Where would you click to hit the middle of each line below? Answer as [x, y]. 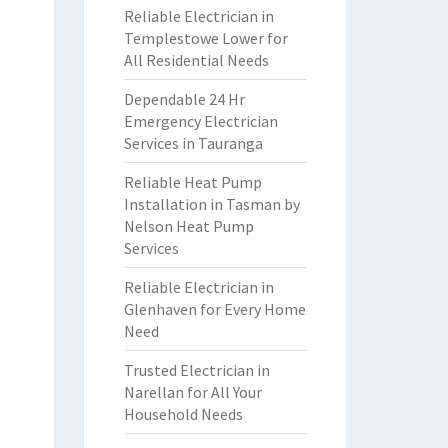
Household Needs [183, 414]
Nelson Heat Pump [188, 226]
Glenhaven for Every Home [214, 309]
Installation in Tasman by [211, 204]
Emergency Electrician [200, 121]
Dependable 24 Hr [184, 99]
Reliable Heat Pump [192, 182]
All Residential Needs [196, 60]
